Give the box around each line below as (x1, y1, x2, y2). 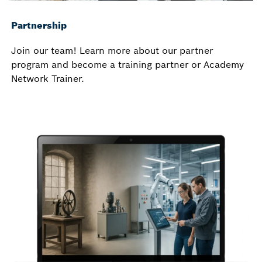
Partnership (11, 19, 67, 32)
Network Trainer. (11, 73, 84, 85)
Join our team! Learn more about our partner (11, 44, 213, 57)
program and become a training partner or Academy (11, 58, 244, 71)
